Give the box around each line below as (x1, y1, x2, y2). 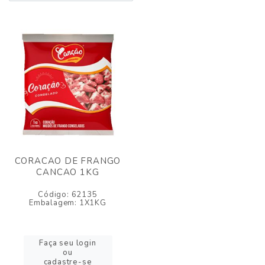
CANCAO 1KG (36, 166, 99, 178)
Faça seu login (39, 238, 96, 248)
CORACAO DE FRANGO (14, 155, 121, 167)
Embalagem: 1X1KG (29, 198, 106, 208)
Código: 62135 (38, 189, 98, 200)
